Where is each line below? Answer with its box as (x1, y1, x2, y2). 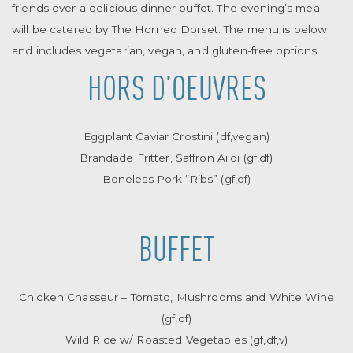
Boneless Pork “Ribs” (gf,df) (102, 172, 251, 185)
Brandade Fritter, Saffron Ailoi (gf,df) (80, 150, 273, 164)
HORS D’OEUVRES (87, 74, 266, 108)
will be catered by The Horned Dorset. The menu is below (12, 22, 328, 35)
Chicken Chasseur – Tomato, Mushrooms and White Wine (19, 290, 334, 303)
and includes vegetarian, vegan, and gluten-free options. (12, 43, 320, 57)
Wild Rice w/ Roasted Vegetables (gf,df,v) (65, 333, 288, 346)
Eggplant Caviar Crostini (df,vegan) (84, 129, 269, 143)
